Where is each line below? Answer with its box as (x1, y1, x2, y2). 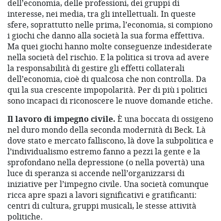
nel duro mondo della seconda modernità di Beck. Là (7, 124, 206, 136)
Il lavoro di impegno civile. (7, 113, 115, 125)
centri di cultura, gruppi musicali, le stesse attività (7, 200, 196, 212)
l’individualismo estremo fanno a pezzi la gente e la (7, 146, 200, 157)
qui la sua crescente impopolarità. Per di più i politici (7, 84, 207, 96)
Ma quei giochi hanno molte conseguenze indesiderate (7, 41, 212, 52)
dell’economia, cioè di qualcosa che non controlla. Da (7, 74, 206, 85)
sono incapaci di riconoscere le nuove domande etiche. (7, 95, 213, 107)
